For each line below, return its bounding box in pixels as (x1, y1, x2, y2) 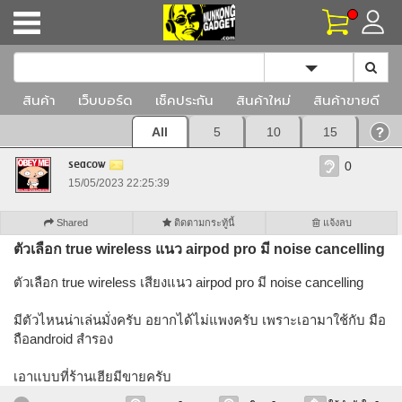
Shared (54, 217, 89, 228)
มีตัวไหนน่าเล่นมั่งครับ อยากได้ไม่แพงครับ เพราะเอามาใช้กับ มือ (13, 312, 386, 328)
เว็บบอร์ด (78, 91, 133, 110)
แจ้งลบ (319, 217, 352, 228)
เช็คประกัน (155, 91, 214, 110)
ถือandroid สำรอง (13, 331, 113, 346)
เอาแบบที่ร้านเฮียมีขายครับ (13, 369, 171, 384)
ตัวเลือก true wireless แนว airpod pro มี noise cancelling (13, 241, 385, 257)
